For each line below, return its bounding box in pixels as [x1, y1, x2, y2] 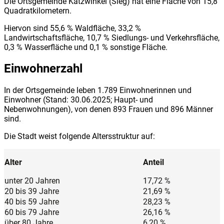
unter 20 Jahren [4, 176, 60, 186]
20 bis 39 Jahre [4, 186, 59, 196]
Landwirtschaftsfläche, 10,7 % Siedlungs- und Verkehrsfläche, [4, 32, 219, 42]
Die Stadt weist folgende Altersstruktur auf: [4, 131, 155, 141]
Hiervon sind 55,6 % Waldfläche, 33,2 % [4, 23, 141, 33]
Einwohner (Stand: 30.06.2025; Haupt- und [4, 95, 153, 105]
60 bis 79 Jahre [4, 207, 59, 217]
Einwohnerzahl [4, 61, 82, 76]
